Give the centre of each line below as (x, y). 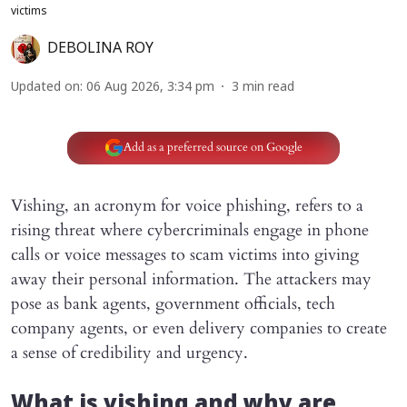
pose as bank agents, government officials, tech (173, 303)
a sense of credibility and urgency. (129, 352)
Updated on (45, 87)
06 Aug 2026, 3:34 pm (150, 87)
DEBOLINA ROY (100, 49)
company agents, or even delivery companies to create (199, 328)
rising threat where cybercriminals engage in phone (190, 230)
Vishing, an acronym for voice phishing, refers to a (187, 205)
